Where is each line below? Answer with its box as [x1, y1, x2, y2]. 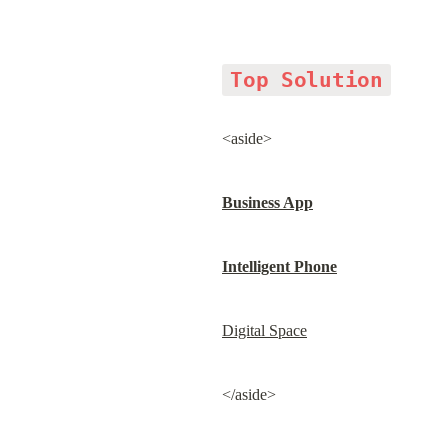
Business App [222, 194, 313, 211]
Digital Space [222, 322, 307, 339]
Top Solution [230, 68, 383, 92]
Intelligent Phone [222, 258, 337, 275]
